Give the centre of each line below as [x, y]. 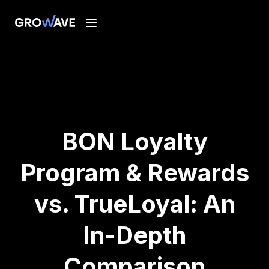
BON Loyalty [134, 141]
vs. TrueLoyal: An [134, 204]
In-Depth [134, 235]
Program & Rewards [134, 173]
